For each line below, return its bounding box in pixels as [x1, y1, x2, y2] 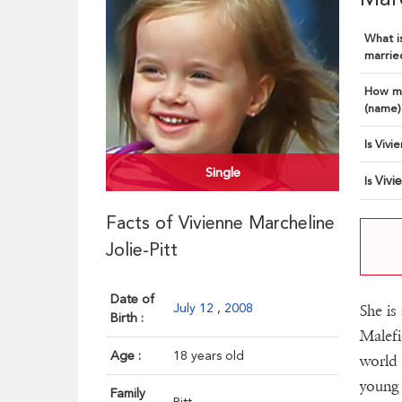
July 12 [173, 301, 218, 316]
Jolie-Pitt [106, 239, 179, 261]
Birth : [110, 310, 144, 326]
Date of [110, 292, 155, 307]
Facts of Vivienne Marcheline [106, 212, 336, 234]
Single [205, 164, 240, 181]
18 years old [173, 348, 245, 363]
